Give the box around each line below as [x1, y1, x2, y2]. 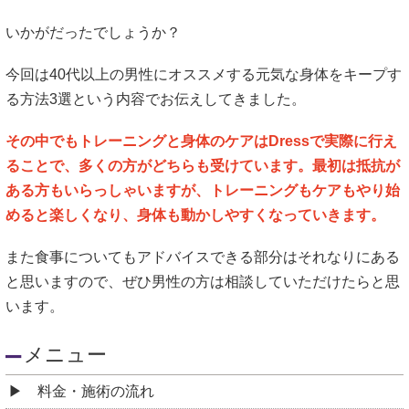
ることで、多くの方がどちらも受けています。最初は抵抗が [5, 158, 400, 174]
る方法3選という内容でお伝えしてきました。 [5, 91, 306, 108]
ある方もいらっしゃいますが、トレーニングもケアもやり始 [5, 183, 400, 199]
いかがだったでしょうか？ [5, 24, 181, 40]
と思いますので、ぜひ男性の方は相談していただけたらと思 [5, 274, 400, 290]
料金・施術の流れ [37, 383, 154, 399]
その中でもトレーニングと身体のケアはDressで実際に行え [5, 133, 397, 150]
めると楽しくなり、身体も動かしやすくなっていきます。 [5, 207, 385, 224]
